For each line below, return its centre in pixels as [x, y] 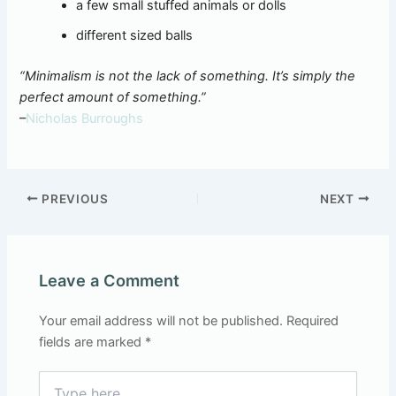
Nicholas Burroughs [85, 118]
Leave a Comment [110, 281]
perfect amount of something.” [113, 97]
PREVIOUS [73, 198]
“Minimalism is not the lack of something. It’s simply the [188, 76]
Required [313, 320]
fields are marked [92, 342]
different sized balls [135, 35]
